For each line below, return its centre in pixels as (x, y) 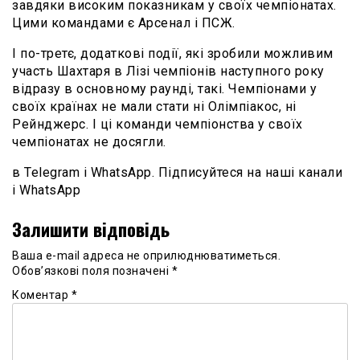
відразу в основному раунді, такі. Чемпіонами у (164, 88)
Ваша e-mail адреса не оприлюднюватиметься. (146, 255)
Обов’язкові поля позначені (92, 270)
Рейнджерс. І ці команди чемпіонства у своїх (157, 124)
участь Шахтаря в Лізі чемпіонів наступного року (168, 71)
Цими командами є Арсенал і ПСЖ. (124, 22)
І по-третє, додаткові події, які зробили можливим (173, 53)
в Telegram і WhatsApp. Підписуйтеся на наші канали (177, 172)
